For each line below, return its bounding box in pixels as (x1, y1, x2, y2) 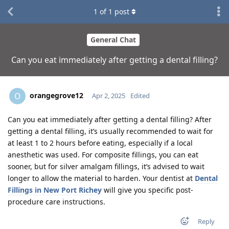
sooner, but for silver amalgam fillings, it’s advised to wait (8, 161, 204, 171)
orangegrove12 (30, 90, 83, 100)
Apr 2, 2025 (91, 90, 125, 100)
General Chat (90, 35, 136, 45)
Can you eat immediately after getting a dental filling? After (8, 114, 212, 124)
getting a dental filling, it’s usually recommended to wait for (8, 126, 213, 136)
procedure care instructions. (8, 196, 105, 207)
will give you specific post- (102, 185, 193, 195)
